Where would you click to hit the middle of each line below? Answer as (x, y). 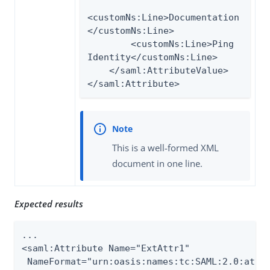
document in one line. (157, 164)
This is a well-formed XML (165, 148)
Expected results (49, 203)
